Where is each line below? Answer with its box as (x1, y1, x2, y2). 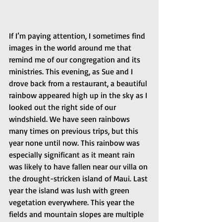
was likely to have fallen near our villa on (9, 162, 150, 171)
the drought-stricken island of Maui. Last (9, 173, 150, 183)
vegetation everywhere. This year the (9, 197, 136, 207)
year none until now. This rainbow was (9, 138, 142, 148)
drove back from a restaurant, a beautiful (9, 78, 149, 88)
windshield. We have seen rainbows (9, 114, 132, 124)
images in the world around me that (9, 43, 133, 53)
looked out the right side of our (9, 102, 118, 112)
